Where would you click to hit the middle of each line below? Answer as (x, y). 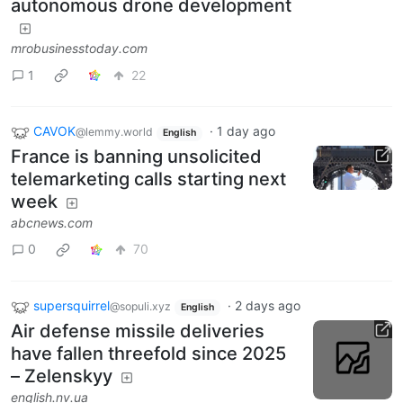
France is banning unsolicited (136, 156)
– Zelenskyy (62, 376)
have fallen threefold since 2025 (148, 353)
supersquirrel (72, 305)
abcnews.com (52, 222)
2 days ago (267, 305)
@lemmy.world (114, 132)
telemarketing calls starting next (148, 179)
